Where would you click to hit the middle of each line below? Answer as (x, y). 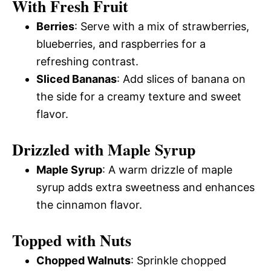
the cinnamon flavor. (89, 204)
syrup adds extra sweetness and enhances (145, 187)
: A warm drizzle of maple (167, 169)
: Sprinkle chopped (178, 260)
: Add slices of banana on (181, 79)
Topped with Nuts (72, 240)
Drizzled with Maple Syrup (104, 149)
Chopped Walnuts (83, 260)
